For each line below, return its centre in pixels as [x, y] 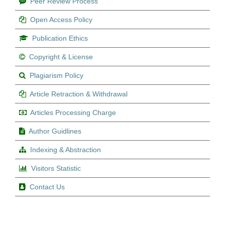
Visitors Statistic [56, 168]
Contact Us [47, 187]
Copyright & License [61, 57]
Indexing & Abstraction [66, 149]
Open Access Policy [61, 19]
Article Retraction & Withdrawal [79, 94]
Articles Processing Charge [73, 112]
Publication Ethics [60, 38]
